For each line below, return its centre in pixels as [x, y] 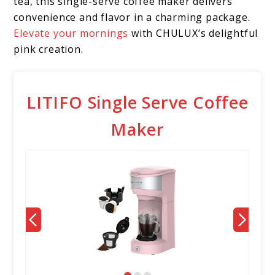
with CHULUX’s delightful [193, 33]
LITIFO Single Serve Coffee [137, 103]
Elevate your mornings [71, 33]
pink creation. [48, 49]
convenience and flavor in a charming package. [132, 17]
